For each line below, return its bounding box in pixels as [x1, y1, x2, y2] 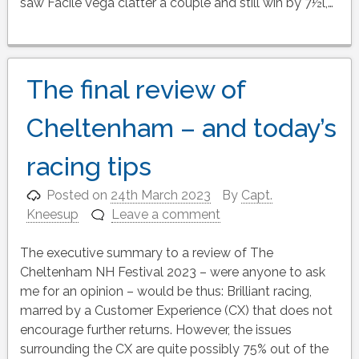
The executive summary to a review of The [19, 245, 273, 261]
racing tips [26, 151, 151, 182]
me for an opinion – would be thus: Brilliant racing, [19, 284, 312, 300]
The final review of [26, 75, 245, 105]
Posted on [46, 188, 111, 204]
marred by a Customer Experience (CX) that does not [19, 303, 333, 319]
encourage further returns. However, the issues [19, 322, 292, 338]
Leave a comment [111, 207, 221, 223]
